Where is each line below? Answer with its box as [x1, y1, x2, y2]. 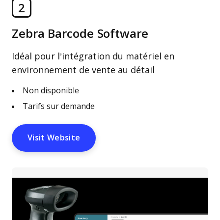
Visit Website [27, 134, 81, 142]
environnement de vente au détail [12, 65, 155, 75]
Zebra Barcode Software [12, 27, 148, 40]
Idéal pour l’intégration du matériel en [12, 52, 174, 61]
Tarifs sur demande [23, 102, 95, 110]
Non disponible [23, 86, 79, 95]
